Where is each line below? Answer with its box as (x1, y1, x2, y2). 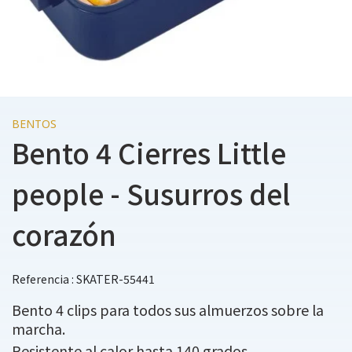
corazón (12, 214, 116, 254)
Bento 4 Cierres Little (12, 132, 286, 172)
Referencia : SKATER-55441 (12, 271, 155, 287)
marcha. (12, 318, 65, 339)
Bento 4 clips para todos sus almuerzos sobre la (12, 299, 324, 320)
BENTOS (12, 116, 57, 131)
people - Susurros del (12, 173, 291, 213)
